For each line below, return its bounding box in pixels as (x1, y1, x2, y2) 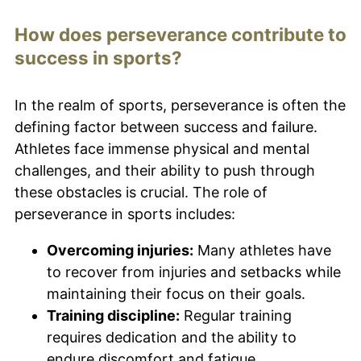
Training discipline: (47, 307, 180, 325)
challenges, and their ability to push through (15, 162, 315, 180)
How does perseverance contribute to (15, 23, 346, 46)
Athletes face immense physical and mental (15, 140, 309, 158)
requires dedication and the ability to (47, 329, 297, 346)
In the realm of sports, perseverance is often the (15, 97, 346, 114)
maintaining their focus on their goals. (47, 285, 305, 303)
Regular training (180, 307, 292, 325)
